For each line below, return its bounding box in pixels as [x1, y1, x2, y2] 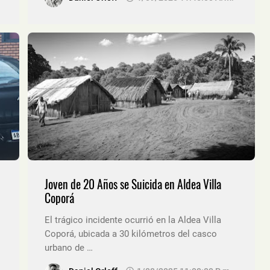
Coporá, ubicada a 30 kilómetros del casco [45, 228, 217, 239]
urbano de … [45, 242, 93, 253]
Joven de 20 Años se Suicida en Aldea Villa [45, 175, 221, 193]
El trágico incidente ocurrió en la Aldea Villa [45, 214, 221, 225]
